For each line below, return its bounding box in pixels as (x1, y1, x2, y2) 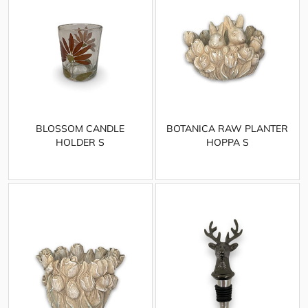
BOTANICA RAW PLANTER (166, 122, 289, 135)
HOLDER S (56, 135, 105, 148)
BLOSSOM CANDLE (36, 122, 125, 135)
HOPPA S (206, 135, 249, 148)
